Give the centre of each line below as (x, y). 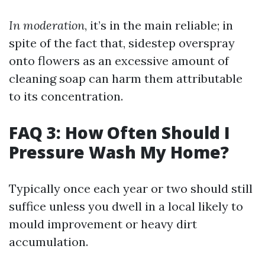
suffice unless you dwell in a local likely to (126, 206)
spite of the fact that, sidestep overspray (122, 43)
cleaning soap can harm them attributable (126, 78)
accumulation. (49, 242)
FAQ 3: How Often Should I (119, 132)
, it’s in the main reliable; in (159, 25)
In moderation (47, 25)
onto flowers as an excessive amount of (119, 61)
